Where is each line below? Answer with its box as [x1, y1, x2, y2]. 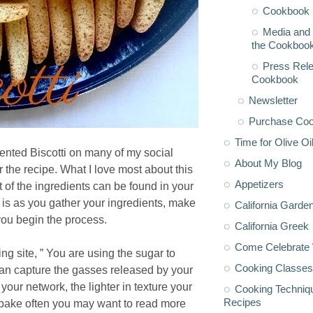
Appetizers [235, 177, 284, 190]
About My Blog [235, 156, 302, 169]
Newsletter [248, 94, 298, 106]
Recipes [224, 296, 261, 308]
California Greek [235, 219, 309, 232]
